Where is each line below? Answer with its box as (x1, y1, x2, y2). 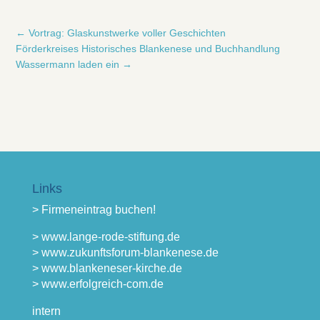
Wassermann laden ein (16, 59, 120, 70)
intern (31, 305, 61, 317)
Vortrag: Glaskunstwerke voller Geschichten (29, 27, 226, 39)
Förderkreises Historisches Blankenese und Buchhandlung (16, 43, 281, 54)
